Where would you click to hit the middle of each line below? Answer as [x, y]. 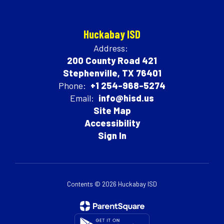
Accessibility [112, 123]
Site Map [112, 110]
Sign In [112, 135]
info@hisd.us [126, 98]
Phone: [72, 85]
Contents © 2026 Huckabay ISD [112, 184]
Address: [111, 48]
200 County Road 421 [112, 60]
